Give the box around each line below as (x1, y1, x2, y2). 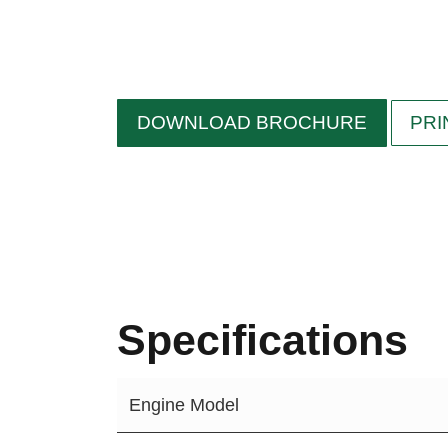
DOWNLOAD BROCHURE (137, 112, 367, 133)
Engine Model (129, 395, 239, 415)
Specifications (117, 316, 408, 364)
